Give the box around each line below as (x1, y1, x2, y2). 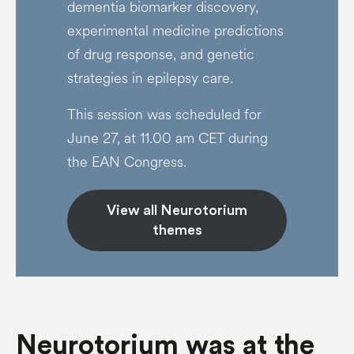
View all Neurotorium (107, 203, 247, 217)
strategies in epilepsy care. (66, 68, 237, 88)
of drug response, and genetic (66, 44, 254, 65)
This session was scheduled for (66, 104, 262, 125)
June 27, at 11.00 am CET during (66, 128, 268, 149)
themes (152, 223, 202, 237)
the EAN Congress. (66, 152, 186, 172)
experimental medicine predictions (66, 21, 284, 41)
